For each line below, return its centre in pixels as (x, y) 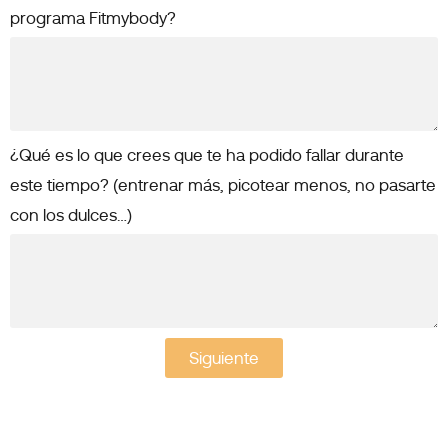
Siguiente (224, 358)
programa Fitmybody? (93, 18)
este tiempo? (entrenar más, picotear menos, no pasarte (223, 185)
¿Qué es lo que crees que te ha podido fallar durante (207, 155)
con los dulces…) (71, 215)
